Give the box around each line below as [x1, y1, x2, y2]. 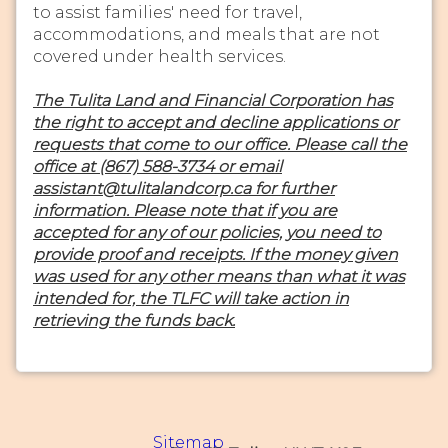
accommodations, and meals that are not [33, 24, 380, 44]
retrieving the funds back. [33, 311, 235, 331]
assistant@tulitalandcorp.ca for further [33, 179, 335, 199]
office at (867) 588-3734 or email [33, 157, 282, 177]
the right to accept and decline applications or [33, 113, 398, 133]
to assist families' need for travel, [33, 2, 302, 22]
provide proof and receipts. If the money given [33, 245, 398, 265]
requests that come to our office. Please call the [33, 135, 407, 155]
